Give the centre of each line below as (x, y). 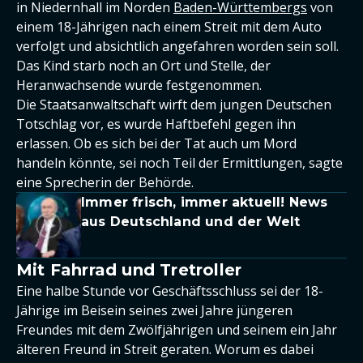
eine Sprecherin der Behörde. (105, 182)
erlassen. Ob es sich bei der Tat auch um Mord (156, 143)
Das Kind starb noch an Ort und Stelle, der (143, 65)
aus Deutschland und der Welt (191, 221)
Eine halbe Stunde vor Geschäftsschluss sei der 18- (170, 290)
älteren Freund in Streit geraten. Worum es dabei (165, 349)
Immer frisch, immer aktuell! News (205, 202)
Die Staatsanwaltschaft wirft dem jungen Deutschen (174, 104)
